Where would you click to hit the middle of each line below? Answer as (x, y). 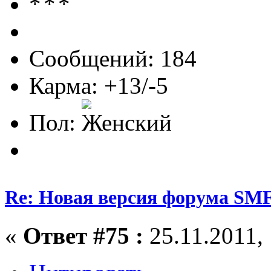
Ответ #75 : (83, 236)
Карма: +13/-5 (99, 85)
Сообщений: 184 (113, 58)
